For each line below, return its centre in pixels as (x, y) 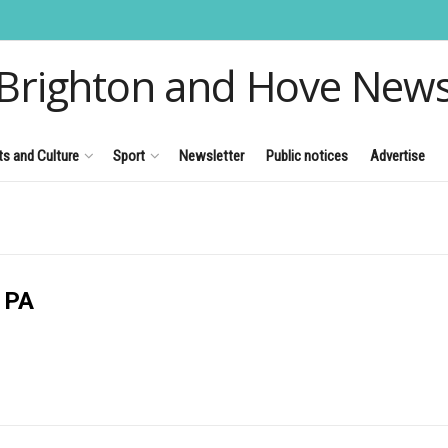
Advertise (397, 155)
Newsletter (211, 155)
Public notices (307, 155)
